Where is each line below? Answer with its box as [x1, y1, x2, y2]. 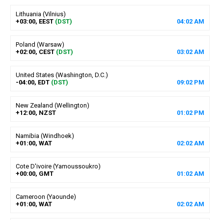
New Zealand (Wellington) [15, 101, 89, 109]
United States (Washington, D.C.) [15, 71, 108, 79]
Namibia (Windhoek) [15, 132, 74, 139]
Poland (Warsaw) [15, 40, 64, 48]
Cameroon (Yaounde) [15, 192, 76, 200]
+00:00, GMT [15, 169, 54, 177]
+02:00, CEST [15, 48, 55, 55]
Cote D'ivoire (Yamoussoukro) [15, 162, 101, 170]
